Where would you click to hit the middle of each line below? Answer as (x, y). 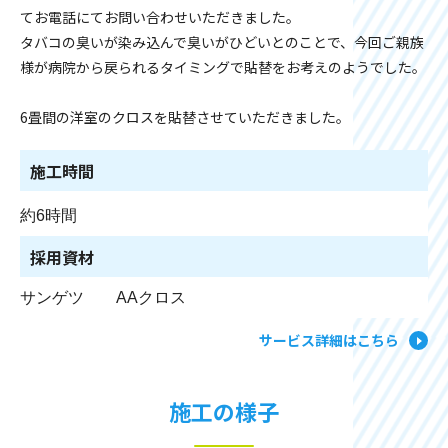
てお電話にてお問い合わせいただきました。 (160, 17)
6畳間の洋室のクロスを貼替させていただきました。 (185, 117)
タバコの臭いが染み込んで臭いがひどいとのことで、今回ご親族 (222, 42)
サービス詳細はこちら (329, 340)
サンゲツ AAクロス (103, 297)
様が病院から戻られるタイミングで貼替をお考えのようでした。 (223, 67)
